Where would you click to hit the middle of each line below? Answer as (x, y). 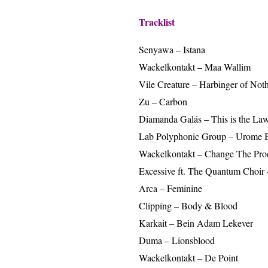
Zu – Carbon (163, 102)
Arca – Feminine (170, 188)
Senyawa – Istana (172, 50)
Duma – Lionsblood (177, 240)
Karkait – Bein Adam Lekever (196, 223)
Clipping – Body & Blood (188, 206)
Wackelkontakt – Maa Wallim (195, 67)
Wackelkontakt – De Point (188, 258)
